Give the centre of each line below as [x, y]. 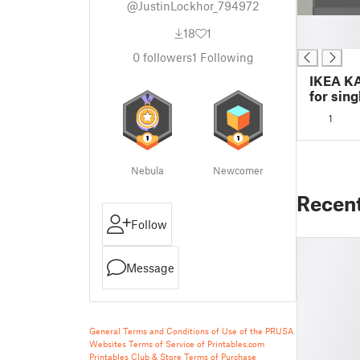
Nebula [147, 170]
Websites [108, 344]
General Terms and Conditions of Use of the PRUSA [191, 331]
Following [225, 57]
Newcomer [238, 170]
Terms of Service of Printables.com [196, 344]
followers [166, 57]
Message [150, 268]
